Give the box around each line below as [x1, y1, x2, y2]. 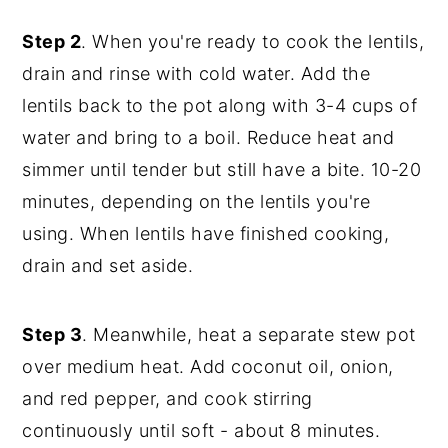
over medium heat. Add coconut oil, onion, [22, 355, 394, 377]
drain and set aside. [22, 254, 194, 276]
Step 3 [22, 323, 83, 345]
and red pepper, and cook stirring [22, 387, 313, 409]
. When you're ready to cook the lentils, [81, 30, 425, 52]
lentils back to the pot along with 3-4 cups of [22, 94, 418, 116]
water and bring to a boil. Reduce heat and [22, 126, 395, 148]
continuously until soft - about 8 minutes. [22, 419, 381, 441]
